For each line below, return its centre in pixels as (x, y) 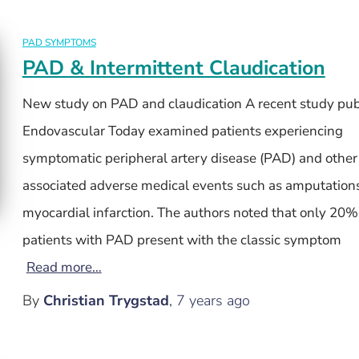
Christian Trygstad (106, 301)
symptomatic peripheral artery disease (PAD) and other (190, 158)
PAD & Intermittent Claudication (173, 68)
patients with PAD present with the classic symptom (182, 240)
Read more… (64, 267)
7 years (199, 301)
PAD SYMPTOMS (59, 42)
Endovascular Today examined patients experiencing (182, 131)
